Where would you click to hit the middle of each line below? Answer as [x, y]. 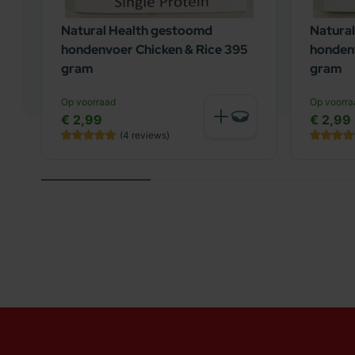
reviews [149, 135]
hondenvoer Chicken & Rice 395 [155, 50]
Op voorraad [88, 102]
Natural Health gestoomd [137, 31]
